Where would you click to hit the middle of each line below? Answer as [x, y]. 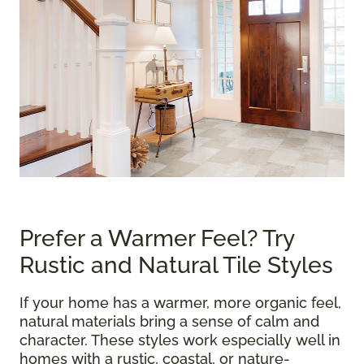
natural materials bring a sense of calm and [169, 322]
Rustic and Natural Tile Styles [179, 266]
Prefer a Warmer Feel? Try [157, 239]
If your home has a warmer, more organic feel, [180, 303]
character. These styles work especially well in [180, 340]
